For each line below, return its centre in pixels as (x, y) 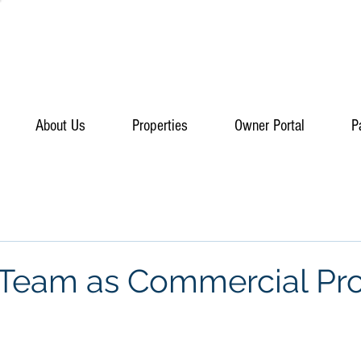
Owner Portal (270, 126)
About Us (60, 126)
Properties (160, 126)
